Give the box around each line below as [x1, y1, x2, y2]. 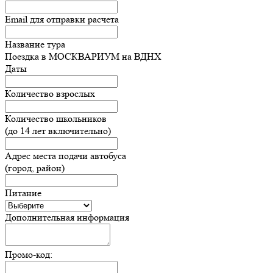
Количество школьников [5, 112, 107, 124]
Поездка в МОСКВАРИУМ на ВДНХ [5, 50, 161, 62]
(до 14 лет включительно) [5, 124, 111, 136]
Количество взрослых [5, 87, 95, 99]
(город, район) [5, 161, 65, 174]
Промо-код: [5, 248, 52, 260]
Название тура [5, 38, 65, 50]
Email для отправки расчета [5, 13, 119, 25]
